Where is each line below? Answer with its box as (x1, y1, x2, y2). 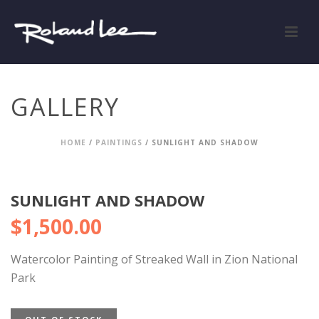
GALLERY (11, 90, 120, 123)
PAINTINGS (95, 137, 142, 147)
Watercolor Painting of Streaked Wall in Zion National (11, 251, 298, 267)
